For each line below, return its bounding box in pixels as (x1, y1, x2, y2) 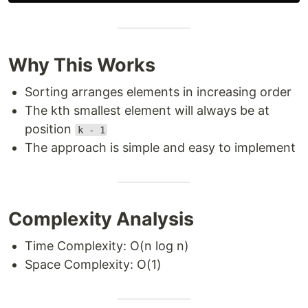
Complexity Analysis (8, 208, 194, 230)
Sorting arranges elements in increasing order (25, 85, 291, 99)
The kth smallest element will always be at (25, 103, 269, 118)
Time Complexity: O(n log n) (25, 239, 189, 253)
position (25, 122, 75, 136)
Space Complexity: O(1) (25, 257, 162, 272)
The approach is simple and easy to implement (25, 140, 296, 155)
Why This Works (8, 54, 155, 76)
